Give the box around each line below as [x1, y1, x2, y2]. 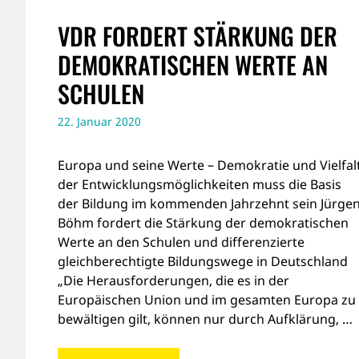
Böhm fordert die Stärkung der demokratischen [58, 213, 349, 232]
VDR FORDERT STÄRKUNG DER [58, 17, 337, 54]
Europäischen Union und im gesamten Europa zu [58, 290, 356, 309]
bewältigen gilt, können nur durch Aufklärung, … [58, 309, 353, 328]
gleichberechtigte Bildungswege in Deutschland [58, 252, 348, 270]
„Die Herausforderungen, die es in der [58, 271, 289, 289]
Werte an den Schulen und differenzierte [58, 232, 305, 251]
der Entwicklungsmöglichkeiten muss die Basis [58, 175, 341, 193]
